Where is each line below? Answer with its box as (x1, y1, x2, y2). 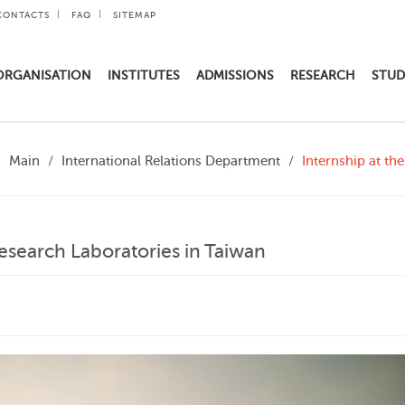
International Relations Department (61, 154, 280, 169)
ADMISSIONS (196, 69, 274, 82)
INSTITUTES (108, 69, 180, 82)
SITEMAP (113, 10, 156, 20)
